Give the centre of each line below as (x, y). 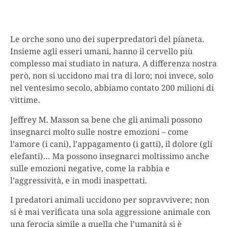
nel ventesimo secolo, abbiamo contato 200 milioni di (112, 88)
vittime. (25, 100)
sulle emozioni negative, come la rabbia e (90, 168)
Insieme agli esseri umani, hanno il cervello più (101, 51)
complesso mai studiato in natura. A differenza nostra (113, 64)
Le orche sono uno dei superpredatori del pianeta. (107, 39)
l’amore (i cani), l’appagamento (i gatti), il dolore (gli (111, 144)
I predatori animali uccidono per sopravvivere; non (110, 200)
